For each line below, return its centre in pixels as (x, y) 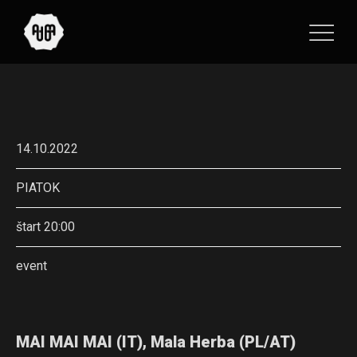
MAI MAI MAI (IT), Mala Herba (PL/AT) (156, 342)
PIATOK (38, 188)
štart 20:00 (45, 227)
